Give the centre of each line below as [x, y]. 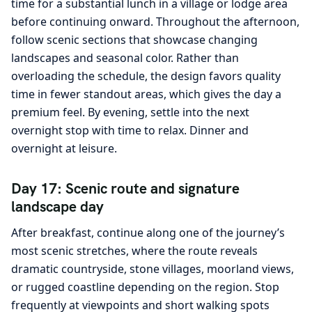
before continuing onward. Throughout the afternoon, [155, 22]
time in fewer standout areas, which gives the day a [146, 94]
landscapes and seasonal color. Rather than [125, 58]
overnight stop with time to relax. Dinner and [130, 131]
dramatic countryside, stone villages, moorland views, [153, 269]
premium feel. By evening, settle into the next [130, 112]
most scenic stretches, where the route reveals [134, 251]
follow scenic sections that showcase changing [134, 40]
